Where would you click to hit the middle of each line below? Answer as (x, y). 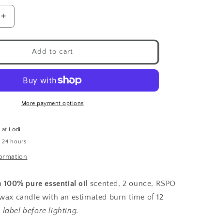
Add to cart (52, 52)
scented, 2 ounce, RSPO (132, 183)
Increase (19, 20)
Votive (15, 71)
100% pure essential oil (46, 183)
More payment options (52, 103)
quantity (18, 30)
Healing (17, 81)
